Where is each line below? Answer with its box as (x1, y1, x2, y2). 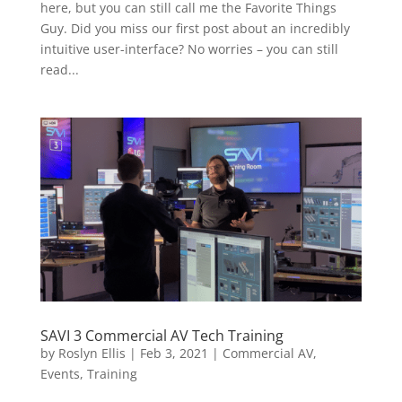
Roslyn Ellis (57, 345, 126, 363)
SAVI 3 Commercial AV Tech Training (39, 326, 284, 346)
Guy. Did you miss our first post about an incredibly (39, 19, 350, 37)
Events (39, 365, 80, 383)
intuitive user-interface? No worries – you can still (39, 39, 338, 57)
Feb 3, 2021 (139, 345, 208, 363)
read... (39, 60, 79, 78)
